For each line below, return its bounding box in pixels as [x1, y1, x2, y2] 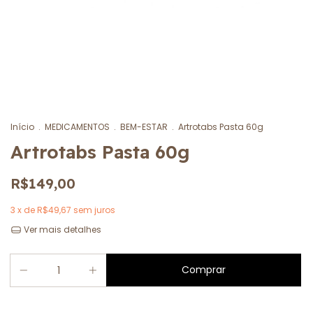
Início [10, 121, 34, 133]
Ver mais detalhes [21, 224, 101, 235]
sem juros [73, 204, 115, 216]
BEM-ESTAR [120, 121, 168, 133]
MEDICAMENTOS [45, 121, 110, 133]
